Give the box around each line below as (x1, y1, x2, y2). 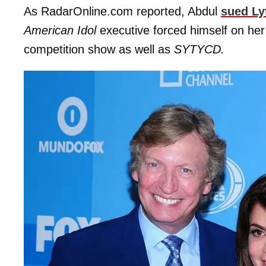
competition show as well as (24, 42, 174, 56)
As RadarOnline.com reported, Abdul (24, 4, 221, 18)
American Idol (24, 23, 100, 37)
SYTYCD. (174, 42, 224, 56)
